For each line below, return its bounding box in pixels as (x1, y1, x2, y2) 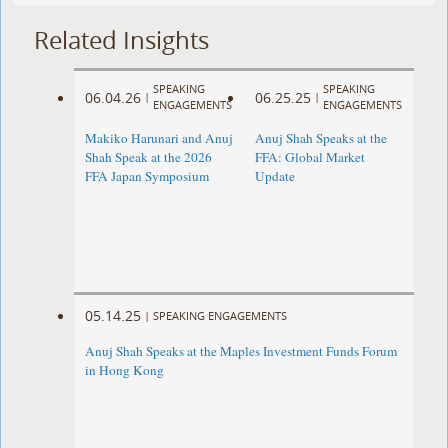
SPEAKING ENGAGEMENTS (153, 307, 288, 323)
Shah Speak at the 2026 (85, 148, 213, 167)
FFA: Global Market (254, 148, 365, 167)
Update (254, 167, 295, 186)
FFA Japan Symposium (85, 167, 210, 186)
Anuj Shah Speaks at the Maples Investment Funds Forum (85, 342, 398, 361)
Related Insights (34, 23, 210, 56)
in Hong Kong (85, 361, 165, 380)
